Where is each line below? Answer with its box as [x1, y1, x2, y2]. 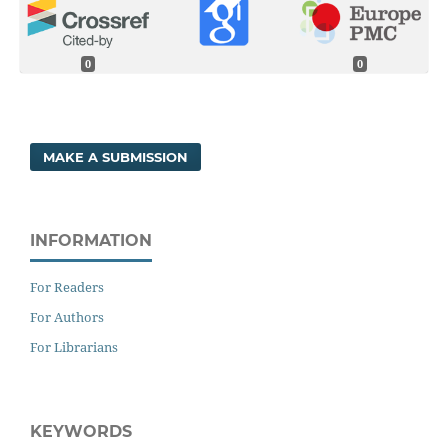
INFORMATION [30, 230, 152, 250]
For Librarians [30, 337, 118, 356]
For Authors [30, 307, 104, 326]
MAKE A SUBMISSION [43, 148, 189, 165]
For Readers [30, 277, 104, 296]
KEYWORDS [30, 421, 132, 441]
